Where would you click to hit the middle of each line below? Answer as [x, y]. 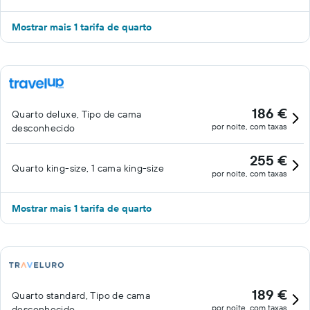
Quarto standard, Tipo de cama [81, 295]
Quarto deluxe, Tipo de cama [77, 114]
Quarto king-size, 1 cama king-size [88, 168]
